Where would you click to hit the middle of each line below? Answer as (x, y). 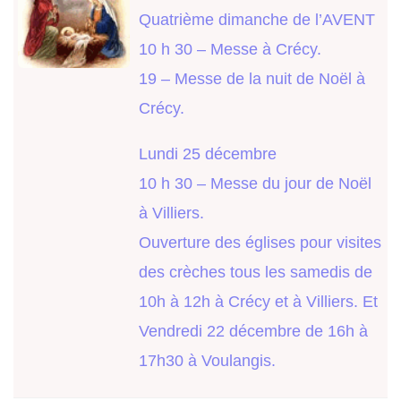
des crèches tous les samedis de (256, 273)
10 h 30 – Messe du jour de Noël (255, 184)
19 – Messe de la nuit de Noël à (252, 79)
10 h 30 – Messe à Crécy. (230, 50)
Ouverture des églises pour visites (260, 243)
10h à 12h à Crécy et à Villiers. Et (258, 302)
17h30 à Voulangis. (207, 361)
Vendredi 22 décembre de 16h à (253, 332)
